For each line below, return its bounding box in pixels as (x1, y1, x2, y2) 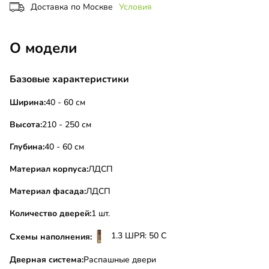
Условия (119, 1, 152, 13)
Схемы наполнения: (10, 231, 92, 243)
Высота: (10, 119, 42, 131)
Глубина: (10, 141, 44, 153)
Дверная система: (10, 254, 83, 266)
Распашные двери (83, 254, 156, 266)
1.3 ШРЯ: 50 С (111, 230, 166, 242)
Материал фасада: (10, 186, 86, 198)
